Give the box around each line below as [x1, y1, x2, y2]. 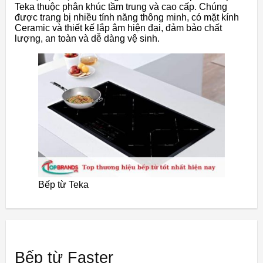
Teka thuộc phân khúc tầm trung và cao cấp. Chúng [15, 2, 227, 12]
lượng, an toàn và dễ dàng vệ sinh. [15, 33, 160, 44]
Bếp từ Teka [38, 179, 89, 190]
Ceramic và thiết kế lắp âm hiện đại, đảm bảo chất [15, 23, 222, 33]
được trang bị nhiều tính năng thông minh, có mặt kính [15, 12, 239, 23]
